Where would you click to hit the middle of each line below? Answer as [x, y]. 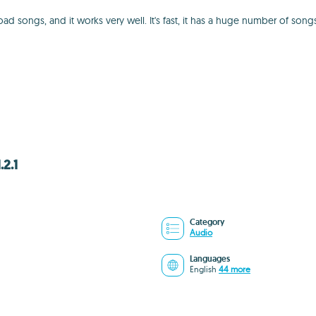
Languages [210, 259]
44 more [235, 269]
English [204, 269]
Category [207, 222]
